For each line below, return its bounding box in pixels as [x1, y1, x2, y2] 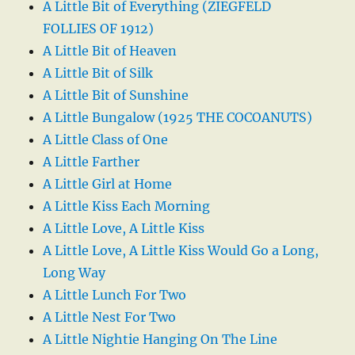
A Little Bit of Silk [43, 65, 154, 82]
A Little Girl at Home [43, 176, 173, 193]
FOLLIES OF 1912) [43, 21, 155, 37]
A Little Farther [43, 154, 140, 170]
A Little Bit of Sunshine [43, 87, 189, 104]
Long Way [43, 265, 106, 281]
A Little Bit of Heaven [43, 43, 177, 59]
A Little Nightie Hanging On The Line [43, 331, 278, 348]
